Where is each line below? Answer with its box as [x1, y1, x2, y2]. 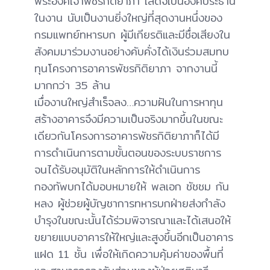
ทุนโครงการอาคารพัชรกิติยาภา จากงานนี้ [34, 60, 218, 78]
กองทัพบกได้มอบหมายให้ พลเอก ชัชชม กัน [34, 178, 229, 196]
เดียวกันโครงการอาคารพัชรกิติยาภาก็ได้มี [34, 127, 219, 145]
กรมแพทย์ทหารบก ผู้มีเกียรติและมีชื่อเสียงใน [34, 26, 230, 44]
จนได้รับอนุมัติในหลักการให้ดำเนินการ [34, 161, 200, 179]
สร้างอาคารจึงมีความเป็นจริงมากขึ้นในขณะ [34, 110, 223, 128]
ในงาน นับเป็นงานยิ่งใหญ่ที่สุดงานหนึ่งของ [34, 9, 222, 27]
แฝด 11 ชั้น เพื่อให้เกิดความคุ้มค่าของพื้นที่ [34, 245, 224, 263]
